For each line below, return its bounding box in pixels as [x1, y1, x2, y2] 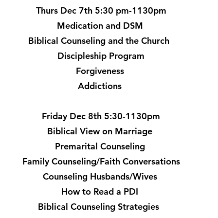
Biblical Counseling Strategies [38, 201, 164, 212]
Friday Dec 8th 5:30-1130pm [42, 110, 160, 122]
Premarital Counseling [54, 141, 147, 152]
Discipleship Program [57, 50, 145, 61]
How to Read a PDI [61, 186, 141, 197]
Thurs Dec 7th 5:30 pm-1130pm [36, 5, 166, 16]
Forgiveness [75, 65, 127, 76]
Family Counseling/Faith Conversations [22, 156, 180, 167]
